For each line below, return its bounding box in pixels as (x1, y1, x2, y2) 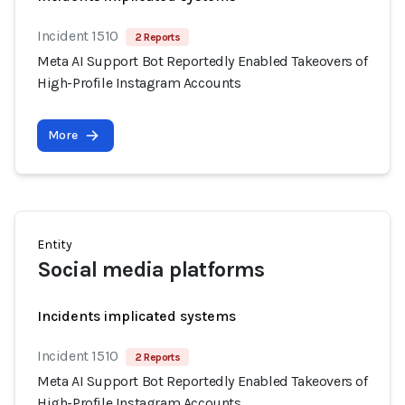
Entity (37, 237, 72, 252)
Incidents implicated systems (37, 307, 236, 325)
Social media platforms (37, 257, 265, 282)
